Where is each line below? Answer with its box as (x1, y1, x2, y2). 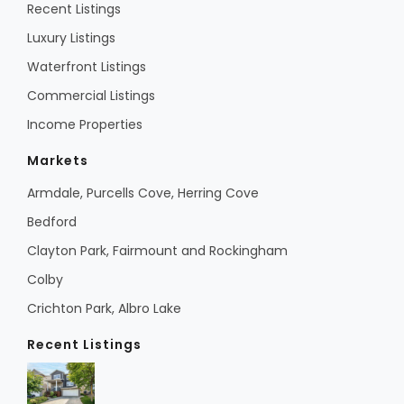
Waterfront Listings (27, 58, 146, 77)
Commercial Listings (27, 87, 155, 106)
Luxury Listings (27, 29, 115, 48)
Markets (27, 151, 88, 170)
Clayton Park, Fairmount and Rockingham (27, 242, 288, 261)
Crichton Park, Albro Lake (27, 299, 181, 318)
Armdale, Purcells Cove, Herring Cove (27, 184, 259, 203)
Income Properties (27, 115, 142, 134)
